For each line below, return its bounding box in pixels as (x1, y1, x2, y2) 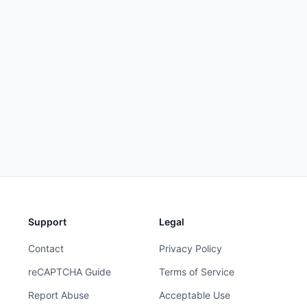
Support (27, 216, 66, 228)
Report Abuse (27, 289, 89, 301)
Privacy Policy (159, 243, 223, 254)
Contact (27, 243, 64, 254)
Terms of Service (159, 266, 235, 278)
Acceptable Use (159, 289, 231, 301)
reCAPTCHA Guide (27, 266, 111, 278)
